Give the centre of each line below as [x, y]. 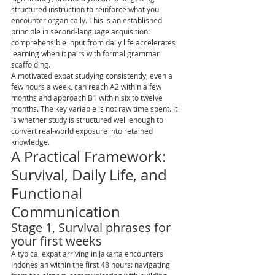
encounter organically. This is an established [87, 20]
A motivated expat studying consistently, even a [93, 76]
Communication [66, 212]
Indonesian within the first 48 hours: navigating [91, 265]
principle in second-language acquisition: [81, 31]
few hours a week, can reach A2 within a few [87, 87]
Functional [48, 193]
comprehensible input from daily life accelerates [94, 42]
